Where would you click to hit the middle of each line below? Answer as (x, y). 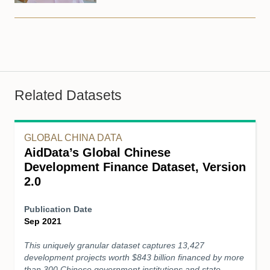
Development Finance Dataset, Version (135, 167)
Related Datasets (68, 95)
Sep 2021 (43, 221)
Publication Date (58, 209)
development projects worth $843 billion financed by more (134, 257)
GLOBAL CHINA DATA (73, 137)
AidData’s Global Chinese (97, 152)
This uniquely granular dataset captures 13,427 (114, 245)
